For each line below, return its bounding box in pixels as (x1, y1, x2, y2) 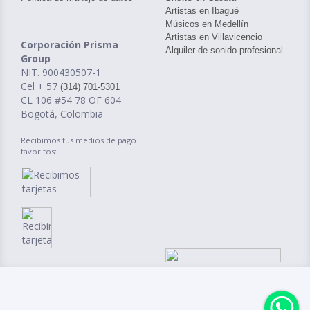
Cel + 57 (21, 79, 60, 93)
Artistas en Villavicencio (165, 31, 262, 42)
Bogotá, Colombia (21, 107, 103, 120)
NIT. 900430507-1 (21, 65, 101, 79)
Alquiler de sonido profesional (165, 44, 283, 55)
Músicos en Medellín (165, 18, 248, 29)
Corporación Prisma (21, 37, 118, 51)
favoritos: (21, 145, 57, 156)
